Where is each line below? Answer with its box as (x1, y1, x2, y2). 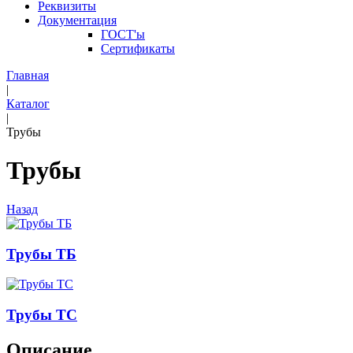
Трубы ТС (6, 307, 77, 324)
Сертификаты (101, 42, 175, 55)
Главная (6, 69, 49, 82)
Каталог (6, 97, 50, 110)
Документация (38, 13, 117, 27)
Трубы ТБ (6, 245, 76, 262)
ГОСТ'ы (101, 28, 145, 41)
